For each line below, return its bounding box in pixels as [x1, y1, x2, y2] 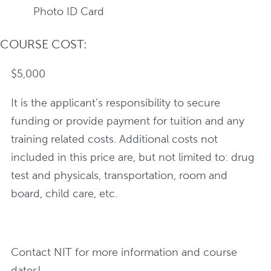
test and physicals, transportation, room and [11, 169, 228, 182]
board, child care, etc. [11, 187, 118, 200]
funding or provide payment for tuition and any [11, 114, 245, 128]
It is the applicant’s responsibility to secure [11, 96, 221, 109]
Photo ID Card [33, 4, 104, 18]
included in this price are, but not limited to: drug [11, 151, 255, 164]
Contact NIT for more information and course [11, 245, 238, 258]
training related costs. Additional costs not [11, 132, 218, 146]
